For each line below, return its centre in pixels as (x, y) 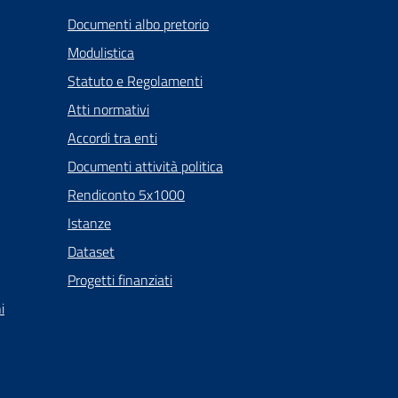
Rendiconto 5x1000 (126, 195)
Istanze (89, 223)
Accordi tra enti (112, 138)
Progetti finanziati (120, 280)
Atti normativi (108, 110)
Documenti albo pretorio (138, 24)
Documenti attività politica (145, 167)
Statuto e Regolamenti (135, 81)
